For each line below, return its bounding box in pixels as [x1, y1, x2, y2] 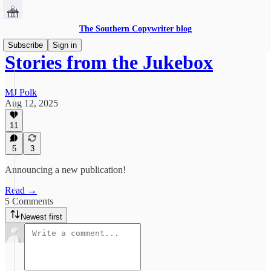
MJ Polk [5, 87, 37, 97]
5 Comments [5, 196, 53, 206]
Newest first [21, 212, 62, 221]
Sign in [53, 41, 77, 50]
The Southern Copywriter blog [79, 24, 192, 33]
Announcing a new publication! [5, 165, 126, 175]
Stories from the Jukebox [5, 51, 213, 74]
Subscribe [8, 41, 43, 50]
